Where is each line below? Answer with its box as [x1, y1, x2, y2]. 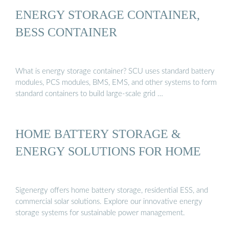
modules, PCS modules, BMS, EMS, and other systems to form [15, 79, 217, 87]
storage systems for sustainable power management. [15, 209, 185, 217]
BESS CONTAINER [15, 25, 117, 39]
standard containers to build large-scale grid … [15, 90, 163, 98]
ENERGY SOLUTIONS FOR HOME [15, 144, 201, 158]
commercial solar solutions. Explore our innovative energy [15, 198, 202, 206]
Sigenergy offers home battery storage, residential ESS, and [15, 187, 208, 195]
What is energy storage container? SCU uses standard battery [15, 67, 215, 76]
